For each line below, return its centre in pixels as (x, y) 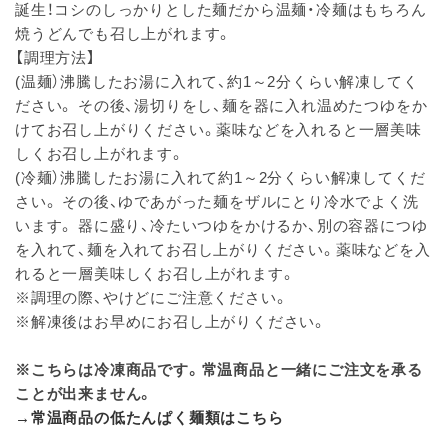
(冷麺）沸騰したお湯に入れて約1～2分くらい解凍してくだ (220, 176)
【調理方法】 (55, 56)
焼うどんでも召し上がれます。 (124, 32)
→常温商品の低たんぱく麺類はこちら (149, 416)
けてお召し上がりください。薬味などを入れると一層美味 (218, 128)
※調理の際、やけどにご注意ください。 (152, 296)
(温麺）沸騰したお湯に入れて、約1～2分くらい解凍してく (217, 80)
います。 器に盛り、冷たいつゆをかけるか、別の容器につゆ (221, 224)
